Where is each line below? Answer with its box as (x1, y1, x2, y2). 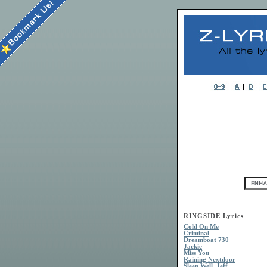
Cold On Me (184, 223, 219, 231)
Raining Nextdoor (184, 256, 235, 263)
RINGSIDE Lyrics (184, 213, 244, 220)
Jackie (184, 243, 202, 250)
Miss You (184, 250, 209, 257)
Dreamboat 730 (184, 237, 229, 244)
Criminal (184, 230, 209, 237)
